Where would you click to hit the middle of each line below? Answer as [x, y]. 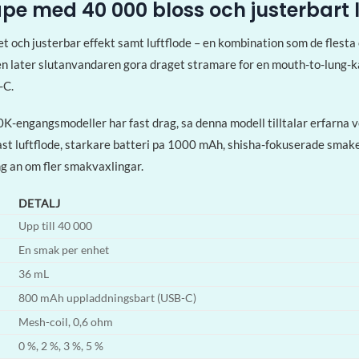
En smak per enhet [63, 250]
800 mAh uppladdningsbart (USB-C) [107, 298]
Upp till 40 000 [55, 226]
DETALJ [39, 203]
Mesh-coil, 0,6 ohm [65, 322]
